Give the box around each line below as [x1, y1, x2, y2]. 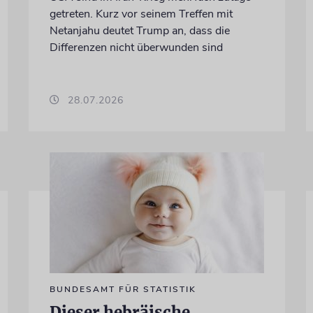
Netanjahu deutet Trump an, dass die [49, 22, 230, 38]
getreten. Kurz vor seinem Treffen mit [49, 6, 233, 22]
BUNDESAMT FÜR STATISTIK [49, 283, 196, 295]
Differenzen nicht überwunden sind [49, 39, 223, 55]
